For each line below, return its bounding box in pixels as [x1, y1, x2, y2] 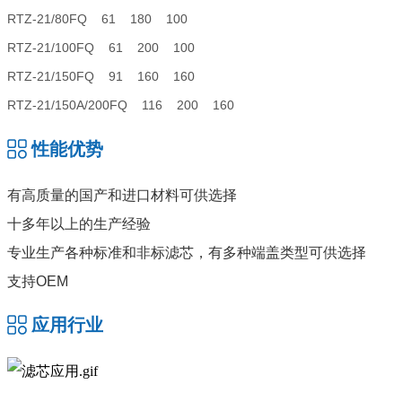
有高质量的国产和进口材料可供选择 [7, 187, 237, 203]
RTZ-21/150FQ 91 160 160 [7, 69, 209, 84]
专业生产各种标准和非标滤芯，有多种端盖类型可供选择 [7, 244, 366, 260]
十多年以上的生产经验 [7, 215, 151, 232]
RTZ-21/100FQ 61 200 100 [7, 40, 209, 56]
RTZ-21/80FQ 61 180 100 [7, 12, 202, 27]
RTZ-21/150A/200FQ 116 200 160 [7, 98, 245, 113]
